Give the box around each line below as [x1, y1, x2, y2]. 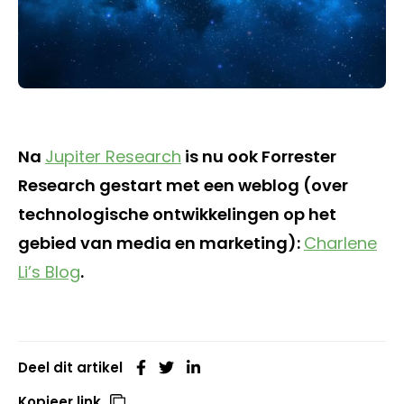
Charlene [304, 231, 377, 254]
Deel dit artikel [18, 357, 123, 377]
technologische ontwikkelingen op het [18, 202, 336, 225]
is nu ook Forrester [181, 144, 336, 168]
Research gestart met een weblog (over [18, 173, 348, 197]
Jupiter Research [45, 144, 181, 168]
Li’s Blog [18, 260, 80, 283]
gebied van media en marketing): [18, 231, 304, 254]
